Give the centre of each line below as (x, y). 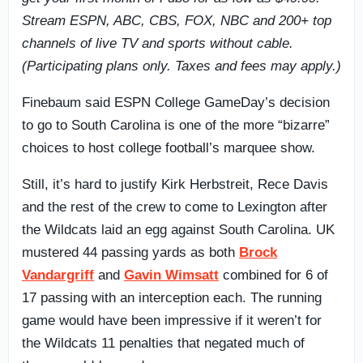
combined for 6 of (273, 275)
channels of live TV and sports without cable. (158, 43)
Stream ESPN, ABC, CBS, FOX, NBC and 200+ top (177, 20)
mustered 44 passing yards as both (130, 252)
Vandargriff (58, 275)
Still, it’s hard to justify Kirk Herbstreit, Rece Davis (175, 184)
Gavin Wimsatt (171, 275)
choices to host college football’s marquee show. (169, 147)
